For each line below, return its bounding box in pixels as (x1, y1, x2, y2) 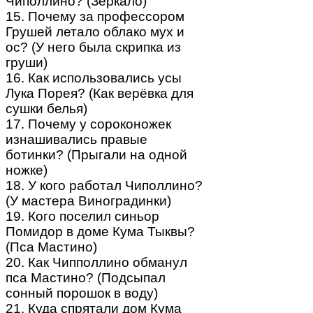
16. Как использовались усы (6, 70, 182, 85)
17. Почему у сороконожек (6, 116, 171, 131)
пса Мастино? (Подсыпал (6, 270, 166, 285)
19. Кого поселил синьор (6, 208, 159, 224)
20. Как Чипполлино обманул (6, 254, 187, 270)
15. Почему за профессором (6, 8, 184, 24)
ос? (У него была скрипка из (6, 39, 181, 54)
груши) (6, 54, 48, 70)
